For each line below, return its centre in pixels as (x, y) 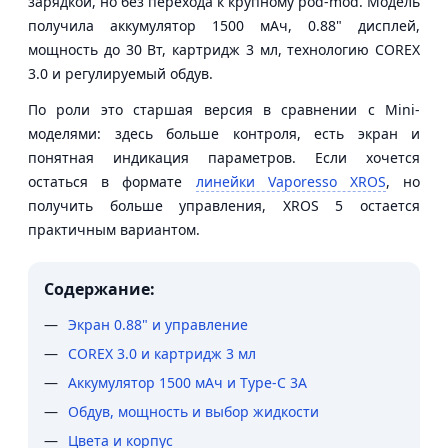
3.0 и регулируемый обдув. (120, 73)
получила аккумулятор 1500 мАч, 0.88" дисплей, (224, 25)
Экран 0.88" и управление (158, 324)
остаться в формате (112, 181)
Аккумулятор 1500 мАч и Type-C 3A (187, 382)
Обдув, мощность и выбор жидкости (193, 411)
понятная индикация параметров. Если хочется (224, 157)
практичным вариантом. (114, 229)
